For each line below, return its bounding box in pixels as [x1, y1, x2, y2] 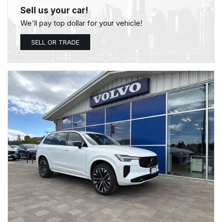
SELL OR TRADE [31, 38, 79, 46]
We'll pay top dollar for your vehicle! [20, 18, 142, 28]
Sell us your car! [20, 5, 88, 15]
